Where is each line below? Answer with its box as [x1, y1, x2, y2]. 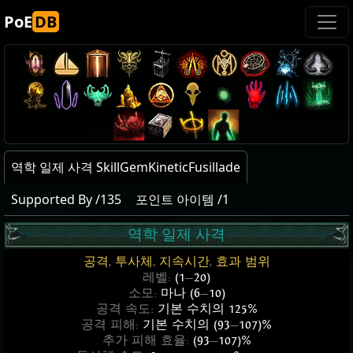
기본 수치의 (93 [143, 318, 230, 333]
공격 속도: [95, 302, 158, 317]
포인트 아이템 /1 [136, 191, 229, 208]
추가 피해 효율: [102, 333, 193, 348]
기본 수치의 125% [157, 302, 258, 317]
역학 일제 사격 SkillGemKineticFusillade [11, 158, 240, 176]
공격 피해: [81, 318, 143, 333]
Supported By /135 [11, 191, 121, 208]
